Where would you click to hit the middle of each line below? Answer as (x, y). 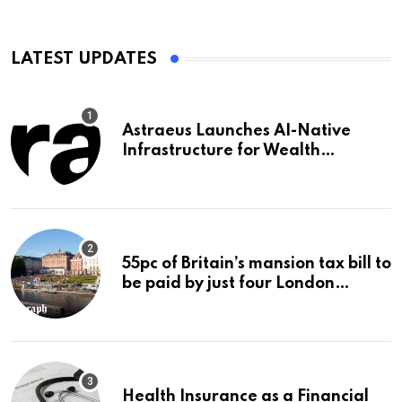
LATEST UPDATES (84, 59)
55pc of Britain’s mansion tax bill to (257, 264)
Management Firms (199, 171)
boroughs (159, 304)
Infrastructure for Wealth (221, 151)
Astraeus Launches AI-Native (236, 131)
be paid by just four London (228, 284)
